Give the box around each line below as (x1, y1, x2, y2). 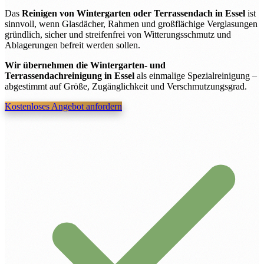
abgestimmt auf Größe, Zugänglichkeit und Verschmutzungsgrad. (5, 81, 247, 92)
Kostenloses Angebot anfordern (5, 101, 122, 112)
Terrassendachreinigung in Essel (5, 71, 134, 81)
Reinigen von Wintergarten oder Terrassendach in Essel (22, 8, 245, 19)
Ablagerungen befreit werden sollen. (5, 40, 140, 51)
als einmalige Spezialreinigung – (134, 71, 257, 81)
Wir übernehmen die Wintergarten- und (5, 60, 166, 71)
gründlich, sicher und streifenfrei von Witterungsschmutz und (5, 29, 231, 40)
